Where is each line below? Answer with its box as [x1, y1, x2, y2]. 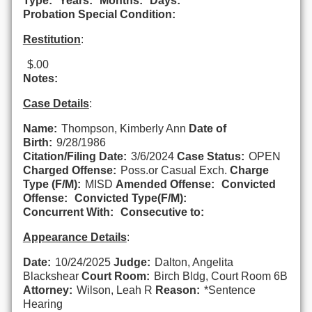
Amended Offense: [115, 178, 214, 190]
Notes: [22, 72, 58, 84]
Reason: [155, 283, 200, 296]
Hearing [22, 297, 63, 310]
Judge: [113, 256, 150, 268]
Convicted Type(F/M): [74, 192, 187, 204]
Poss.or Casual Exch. [120, 164, 227, 176]
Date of [188, 122, 226, 134]
